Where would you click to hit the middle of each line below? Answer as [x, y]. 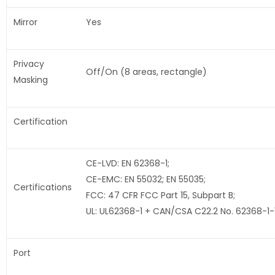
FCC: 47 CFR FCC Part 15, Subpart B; [160, 196]
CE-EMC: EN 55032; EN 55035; [145, 180]
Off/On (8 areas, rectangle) [146, 72]
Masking [30, 80]
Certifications [42, 188]
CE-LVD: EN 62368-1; [127, 164]
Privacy [29, 64]
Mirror [25, 22]
